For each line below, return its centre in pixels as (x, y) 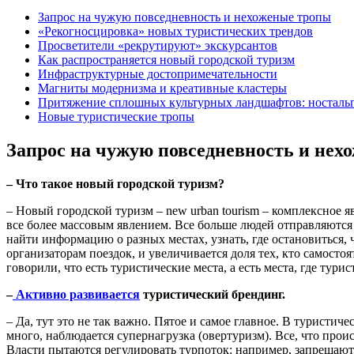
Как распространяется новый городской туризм (166, 60)
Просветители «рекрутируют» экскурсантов (158, 46)
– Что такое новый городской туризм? (115, 183)
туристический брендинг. (213, 294)
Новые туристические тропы (116, 117)
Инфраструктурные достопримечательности (158, 74)
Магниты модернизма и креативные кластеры (162, 88)
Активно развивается (76, 294)
